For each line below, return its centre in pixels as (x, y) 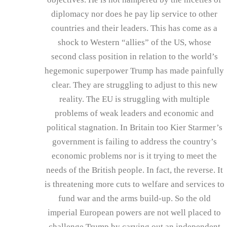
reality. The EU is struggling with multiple (134, 99)
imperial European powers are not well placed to (135, 212)
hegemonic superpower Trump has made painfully (135, 70)
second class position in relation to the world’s (134, 56)
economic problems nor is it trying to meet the (135, 156)
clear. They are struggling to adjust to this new (134, 85)
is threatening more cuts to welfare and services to (134, 184)
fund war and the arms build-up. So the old (134, 198)
